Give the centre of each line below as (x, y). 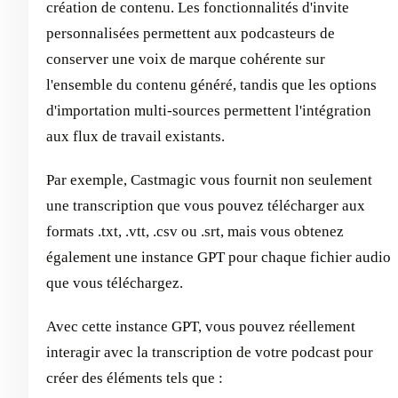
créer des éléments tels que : (135, 378)
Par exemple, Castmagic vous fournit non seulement (209, 180)
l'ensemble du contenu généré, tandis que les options (211, 85)
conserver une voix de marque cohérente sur (186, 59)
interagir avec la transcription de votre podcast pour (210, 352)
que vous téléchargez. (115, 283)
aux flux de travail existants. (135, 136)
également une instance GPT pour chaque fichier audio (219, 257)
